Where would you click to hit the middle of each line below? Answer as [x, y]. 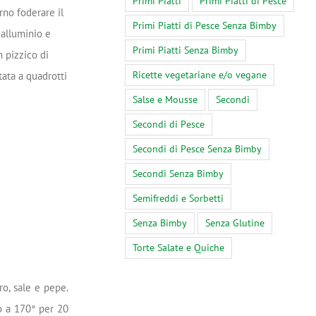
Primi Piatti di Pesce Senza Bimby [205, 26]
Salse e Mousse [165, 100]
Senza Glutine [235, 223]
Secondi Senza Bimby [178, 174]
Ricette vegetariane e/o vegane [200, 75]
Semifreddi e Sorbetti [178, 199]
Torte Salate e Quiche [178, 248]
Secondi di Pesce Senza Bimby [197, 149]
